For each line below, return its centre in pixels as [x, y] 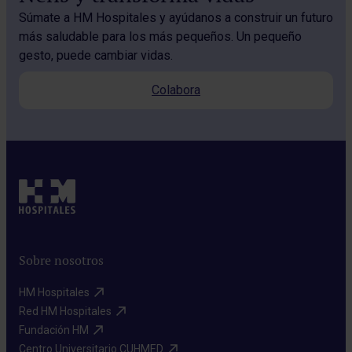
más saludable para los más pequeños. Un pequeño [160, 36]
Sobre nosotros [61, 260]
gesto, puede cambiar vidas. [96, 55]
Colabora [176, 90]
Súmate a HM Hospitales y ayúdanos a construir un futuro [176, 17]
